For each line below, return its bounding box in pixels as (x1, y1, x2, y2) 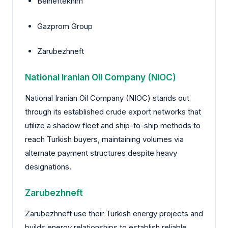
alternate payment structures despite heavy (25, 148, 177, 158)
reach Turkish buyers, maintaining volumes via (25, 134, 184, 144)
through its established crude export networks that (25, 106, 201, 117)
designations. (25, 161, 71, 172)
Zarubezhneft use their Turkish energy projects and (25, 208, 203, 218)
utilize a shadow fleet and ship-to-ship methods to (25, 120, 201, 130)
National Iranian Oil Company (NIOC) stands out (25, 93, 189, 103)
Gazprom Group (37, 21, 93, 31)
